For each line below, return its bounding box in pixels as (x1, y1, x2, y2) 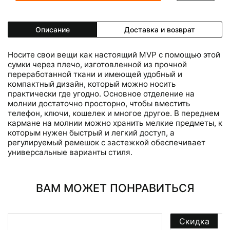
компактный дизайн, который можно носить (8, 79, 176, 89)
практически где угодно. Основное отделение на (8, 88, 195, 99)
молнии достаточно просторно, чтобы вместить (8, 98, 190, 108)
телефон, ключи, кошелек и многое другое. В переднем (8, 108, 219, 118)
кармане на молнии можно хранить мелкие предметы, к (8, 118, 222, 128)
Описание (35, 25, 70, 34)
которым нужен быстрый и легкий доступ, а (8, 127, 175, 138)
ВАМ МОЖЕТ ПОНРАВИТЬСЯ (35, 181, 195, 195)
